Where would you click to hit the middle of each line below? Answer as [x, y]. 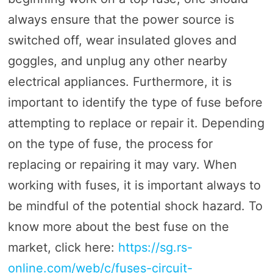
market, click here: [63, 248]
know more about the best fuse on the [118, 227]
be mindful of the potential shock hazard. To [135, 206]
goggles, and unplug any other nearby [117, 61]
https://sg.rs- [155, 248]
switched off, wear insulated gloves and [122, 41]
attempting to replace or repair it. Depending [136, 123]
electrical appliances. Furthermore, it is [119, 82]
